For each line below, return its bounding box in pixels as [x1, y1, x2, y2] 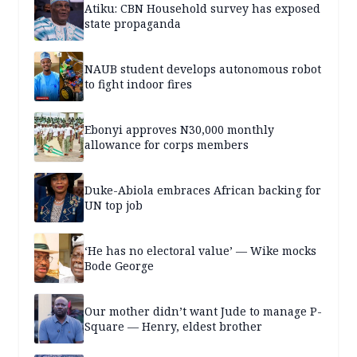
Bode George [84, 257, 154, 273]
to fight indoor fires [84, 76, 192, 92]
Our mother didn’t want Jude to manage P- [84, 303, 322, 319]
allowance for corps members [84, 136, 249, 152]
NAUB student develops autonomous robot [84, 61, 321, 76]
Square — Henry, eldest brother [84, 318, 262, 334]
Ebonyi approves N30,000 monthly [84, 121, 274, 137]
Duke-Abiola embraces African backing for [84, 182, 321, 198]
